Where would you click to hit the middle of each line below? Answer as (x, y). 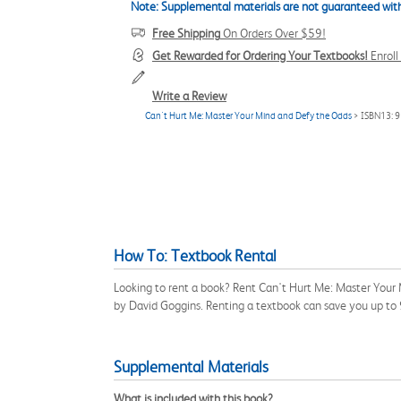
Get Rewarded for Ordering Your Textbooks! (260, 55)
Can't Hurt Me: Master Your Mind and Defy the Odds (248, 116)
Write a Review (189, 96)
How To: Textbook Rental (195, 256)
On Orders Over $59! (273, 33)
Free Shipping (186, 33)
